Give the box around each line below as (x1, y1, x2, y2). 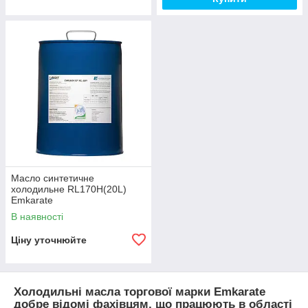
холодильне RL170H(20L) (11, 184, 126, 195)
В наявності (11, 211, 63, 222)
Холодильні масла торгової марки (14, 285, 214, 298)
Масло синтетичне (11, 173, 94, 184)
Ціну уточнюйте (11, 234, 87, 245)
